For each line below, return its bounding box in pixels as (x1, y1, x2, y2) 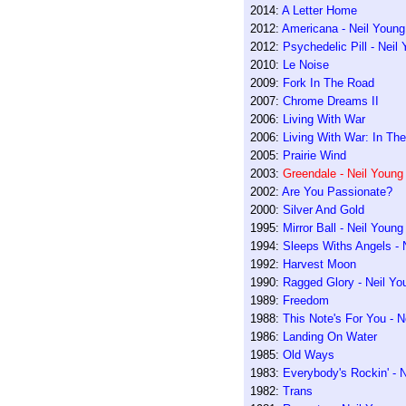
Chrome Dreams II (282, 94, 379, 108)
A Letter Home (281, 4, 357, 17)
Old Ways (282, 348, 334, 362)
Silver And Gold (282, 203, 364, 217)
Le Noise (282, 58, 329, 72)
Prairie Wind (282, 149, 346, 162)
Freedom (282, 294, 329, 307)
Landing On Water (282, 330, 377, 343)
